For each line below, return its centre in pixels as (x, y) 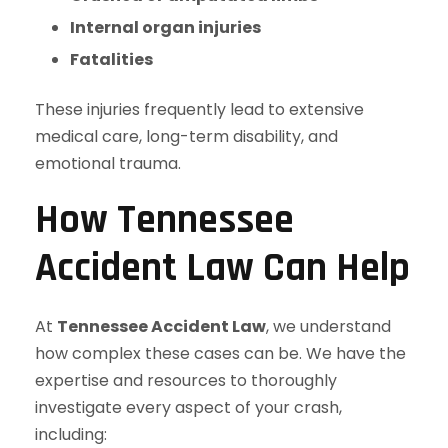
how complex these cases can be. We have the (220, 353)
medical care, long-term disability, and (186, 136)
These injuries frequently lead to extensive (199, 109)
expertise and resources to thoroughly (186, 380)
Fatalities (111, 59)
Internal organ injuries (165, 27)
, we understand (328, 326)
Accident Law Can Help (222, 268)
